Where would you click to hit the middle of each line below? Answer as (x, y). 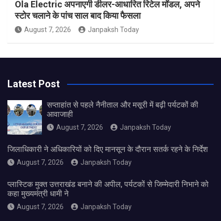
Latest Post (34, 84)
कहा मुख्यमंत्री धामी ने (38, 194)
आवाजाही (60, 114)
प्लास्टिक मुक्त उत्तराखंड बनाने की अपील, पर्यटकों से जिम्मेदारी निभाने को (108, 184)
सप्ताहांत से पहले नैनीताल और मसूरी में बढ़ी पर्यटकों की (123, 105)
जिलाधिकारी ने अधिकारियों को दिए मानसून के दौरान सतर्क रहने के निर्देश (108, 149)
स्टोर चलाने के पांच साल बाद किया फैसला (78, 16)
